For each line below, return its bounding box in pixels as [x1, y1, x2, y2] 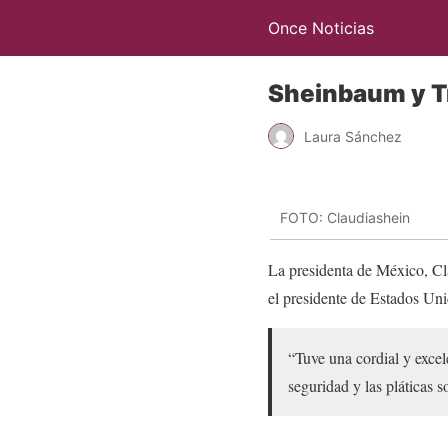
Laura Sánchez [304, 127, 402, 145]
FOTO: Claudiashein [280, 209, 410, 227]
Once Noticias [268, 18, 374, 38]
